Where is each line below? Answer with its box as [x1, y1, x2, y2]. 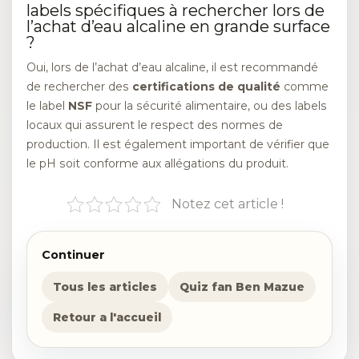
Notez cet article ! [171, 196, 284, 212]
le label [26, 99, 68, 114]
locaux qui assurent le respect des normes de [26, 118, 283, 133]
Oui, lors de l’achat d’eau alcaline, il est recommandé [26, 60, 318, 75]
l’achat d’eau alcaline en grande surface [26, 17, 330, 37]
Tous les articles [53, 280, 157, 293]
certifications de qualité [132, 79, 280, 95]
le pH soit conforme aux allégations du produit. [26, 156, 288, 171]
